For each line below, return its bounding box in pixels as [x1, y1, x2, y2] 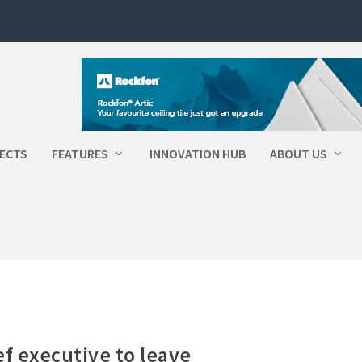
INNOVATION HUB [149, 145, 246, 162]
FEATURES [52, 145, 109, 162]
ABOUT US [270, 145, 328, 162]
